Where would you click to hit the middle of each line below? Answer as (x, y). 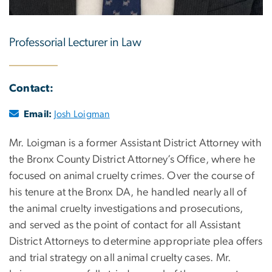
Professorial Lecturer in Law (75, 42)
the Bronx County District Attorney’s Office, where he (132, 160)
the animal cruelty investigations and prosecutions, (126, 209)
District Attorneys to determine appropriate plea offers (136, 242)
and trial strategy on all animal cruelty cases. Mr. (120, 258)
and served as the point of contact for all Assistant (125, 226)
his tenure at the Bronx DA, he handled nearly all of (128, 193)
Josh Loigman (82, 114)
